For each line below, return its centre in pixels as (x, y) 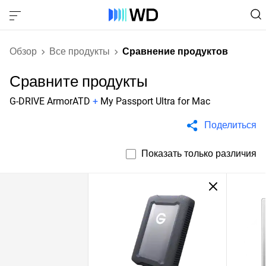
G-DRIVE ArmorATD (50, 101)
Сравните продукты (79, 81)
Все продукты (80, 51)
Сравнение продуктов (175, 51)
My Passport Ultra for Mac (155, 101)
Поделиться (230, 125)
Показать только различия (199, 153)
